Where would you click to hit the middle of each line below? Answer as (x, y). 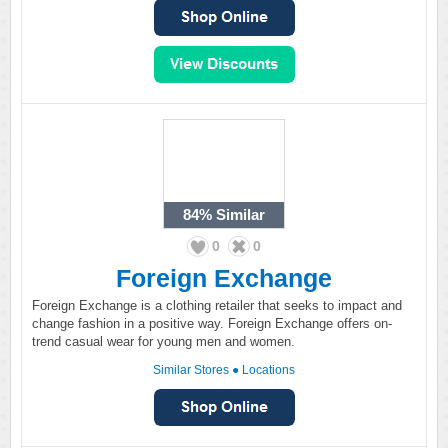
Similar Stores (191, 370)
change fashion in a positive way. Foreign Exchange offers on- (212, 323)
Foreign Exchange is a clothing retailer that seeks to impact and (217, 305)
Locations (268, 370)
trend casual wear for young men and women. (163, 341)
